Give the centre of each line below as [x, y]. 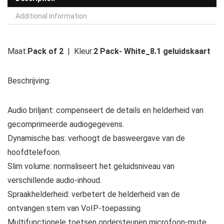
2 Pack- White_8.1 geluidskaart [152, 51]
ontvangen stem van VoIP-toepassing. [75, 208]
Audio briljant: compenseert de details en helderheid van [105, 110]
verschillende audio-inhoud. [54, 180]
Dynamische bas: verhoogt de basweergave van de [96, 138]
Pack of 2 [45, 51]
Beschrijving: [29, 80]
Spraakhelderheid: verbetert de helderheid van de [94, 194]
